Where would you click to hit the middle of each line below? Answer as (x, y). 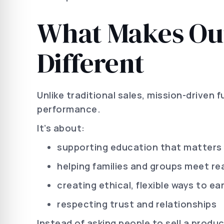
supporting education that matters (139, 147)
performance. (69, 109)
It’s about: (61, 128)
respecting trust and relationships (137, 204)
